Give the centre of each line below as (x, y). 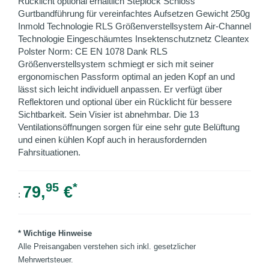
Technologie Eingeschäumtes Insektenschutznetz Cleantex (134, 39)
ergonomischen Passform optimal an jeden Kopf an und (126, 77)
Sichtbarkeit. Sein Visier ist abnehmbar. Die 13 (108, 114)
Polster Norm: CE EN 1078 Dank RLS (93, 51)
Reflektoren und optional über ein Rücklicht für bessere (125, 102)
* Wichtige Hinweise (55, 233)
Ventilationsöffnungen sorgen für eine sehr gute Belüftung (129, 127)
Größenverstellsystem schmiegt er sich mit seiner (116, 64)
